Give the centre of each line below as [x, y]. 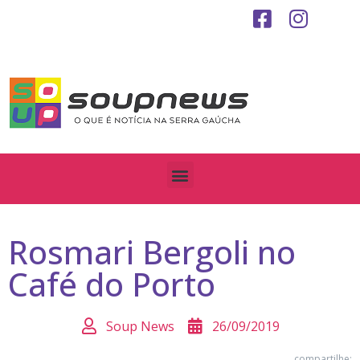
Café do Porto [112, 284]
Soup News [140, 326]
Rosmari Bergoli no [152, 252]
